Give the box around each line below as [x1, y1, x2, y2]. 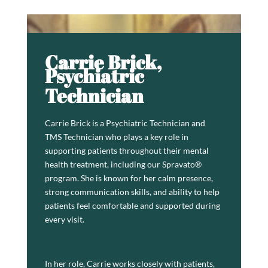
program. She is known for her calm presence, [44, 173, 213, 183]
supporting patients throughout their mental [44, 145, 209, 156]
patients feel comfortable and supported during [44, 200, 220, 211]
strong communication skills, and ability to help [44, 187, 220, 197]
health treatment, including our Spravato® [44, 159, 202, 169]
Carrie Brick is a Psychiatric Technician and [44, 118, 205, 128]
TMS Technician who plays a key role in [44, 132, 188, 142]
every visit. [44, 214, 84, 224]
